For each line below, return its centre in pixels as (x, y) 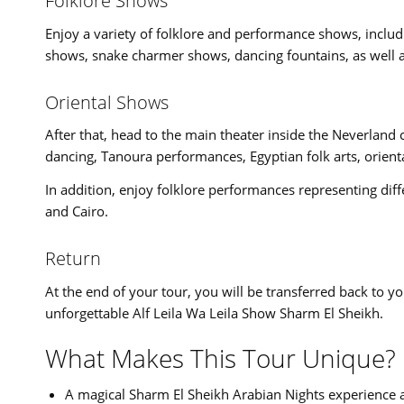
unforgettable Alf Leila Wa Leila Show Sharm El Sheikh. (214, 312)
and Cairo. (77, 211)
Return (73, 259)
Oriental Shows (107, 102)
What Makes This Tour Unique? (220, 358)
